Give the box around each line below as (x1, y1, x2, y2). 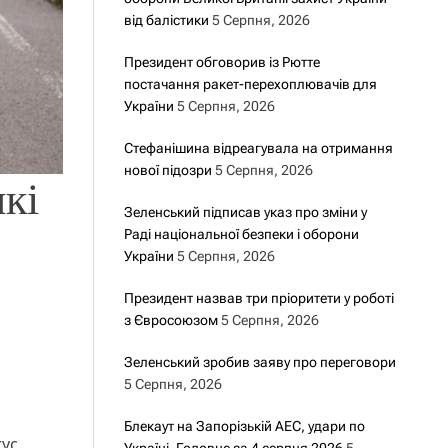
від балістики (123, 12, 209, 28)
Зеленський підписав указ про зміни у (123, 204, 367, 220)
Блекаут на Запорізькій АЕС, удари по (123, 418, 365, 434)
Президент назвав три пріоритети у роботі (123, 290, 394, 306)
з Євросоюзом (123, 312, 218, 328)
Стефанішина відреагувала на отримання (123, 140, 393, 156)
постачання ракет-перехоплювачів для (123, 76, 377, 92)
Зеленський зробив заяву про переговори (123, 354, 396, 370)
